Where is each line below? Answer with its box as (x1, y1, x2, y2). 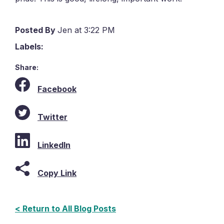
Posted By (15, 25, 57, 35)
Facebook (37, 84, 76, 94)
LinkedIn (37, 140, 70, 150)
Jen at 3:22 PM (57, 25, 115, 35)
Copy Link (37, 168, 76, 178)
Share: (15, 63, 38, 72)
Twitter (37, 112, 67, 122)
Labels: (15, 41, 43, 52)
